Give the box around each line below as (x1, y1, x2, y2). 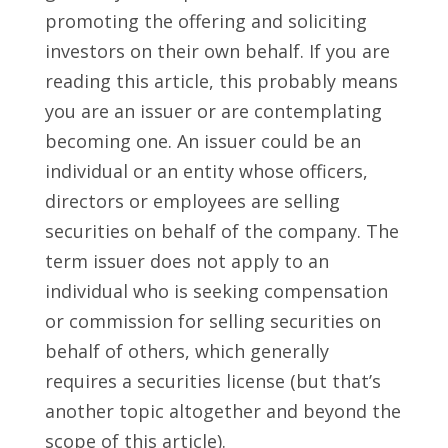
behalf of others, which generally (44, 339, 329, 364)
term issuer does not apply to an (44, 249, 329, 274)
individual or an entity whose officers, (44, 159, 368, 184)
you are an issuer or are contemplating (44, 99, 382, 124)
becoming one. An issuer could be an (44, 129, 361, 154)
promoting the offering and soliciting (44, 9, 367, 34)
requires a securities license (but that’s (44, 369, 381, 394)
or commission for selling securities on (44, 309, 381, 334)
